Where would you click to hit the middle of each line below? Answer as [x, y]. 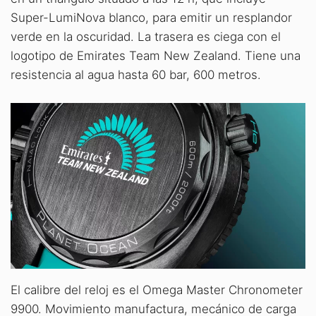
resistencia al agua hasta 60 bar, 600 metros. [136, 75]
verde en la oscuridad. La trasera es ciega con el [146, 37]
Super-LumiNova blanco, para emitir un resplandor [151, 18]
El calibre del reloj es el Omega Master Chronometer [157, 290]
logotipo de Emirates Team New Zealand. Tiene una [156, 56]
